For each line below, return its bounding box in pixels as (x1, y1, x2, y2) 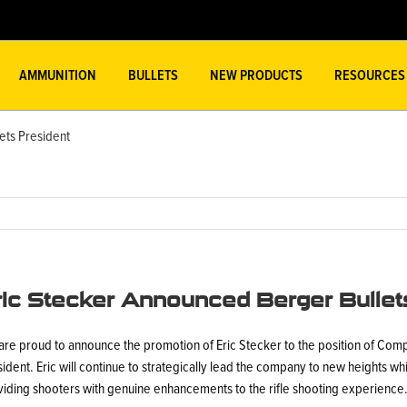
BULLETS (127, 67, 178, 83)
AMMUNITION (18, 67, 96, 83)
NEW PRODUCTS (209, 67, 303, 83)
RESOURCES (333, 67, 405, 83)
